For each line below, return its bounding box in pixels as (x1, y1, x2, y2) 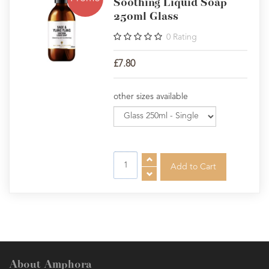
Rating (173, 32, 198, 41)
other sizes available (113, 92, 189, 101)
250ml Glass (113, 11, 179, 22)
